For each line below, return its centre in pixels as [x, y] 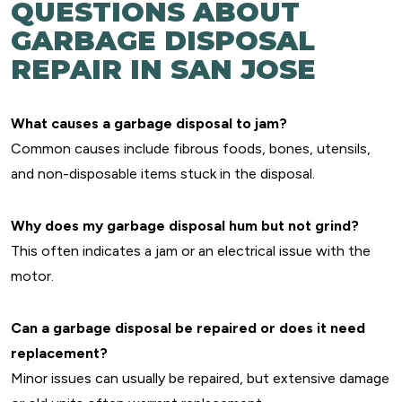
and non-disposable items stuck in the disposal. [163, 174]
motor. [32, 276]
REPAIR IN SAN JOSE [163, 70]
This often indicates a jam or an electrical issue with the [191, 251]
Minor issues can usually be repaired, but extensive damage [200, 378]
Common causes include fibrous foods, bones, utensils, [191, 149]
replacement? [59, 353]
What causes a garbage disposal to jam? [149, 123]
